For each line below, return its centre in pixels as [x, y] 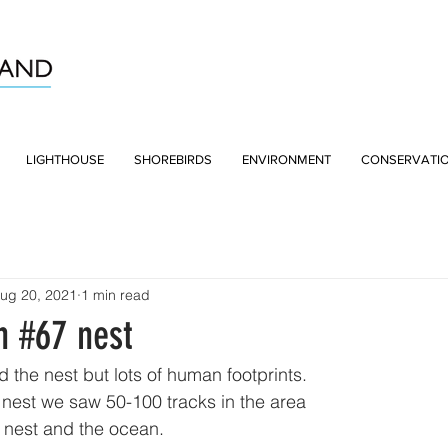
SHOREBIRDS [173, 159]
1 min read [115, 294]
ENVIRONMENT [286, 159]
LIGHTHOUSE [65, 159]
